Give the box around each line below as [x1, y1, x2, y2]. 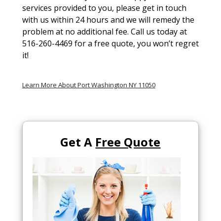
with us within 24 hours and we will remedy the [22, 14, 194, 25]
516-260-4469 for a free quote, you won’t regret [22, 38, 199, 49]
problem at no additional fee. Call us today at [22, 26, 187, 37]
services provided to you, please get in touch [22, 2, 186, 13]
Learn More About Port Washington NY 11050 [22, 80, 155, 89]
